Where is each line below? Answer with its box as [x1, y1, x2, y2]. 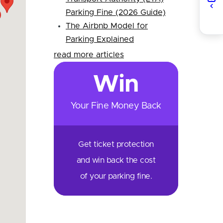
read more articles [53, 51, 124, 59]
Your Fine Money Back [70, 102, 161, 111]
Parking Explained [65, 35, 134, 44]
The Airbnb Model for [65, 22, 148, 30]
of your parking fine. [80, 172, 152, 181]
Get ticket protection [78, 140, 154, 149]
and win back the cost [76, 156, 156, 165]
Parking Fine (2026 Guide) [65, 8, 166, 17]
